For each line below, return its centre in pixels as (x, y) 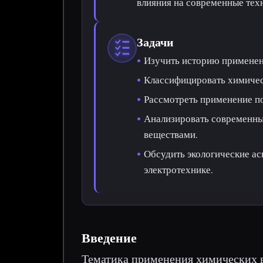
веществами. (171, 134)
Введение (109, 238)
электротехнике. (178, 169)
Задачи (156, 42)
